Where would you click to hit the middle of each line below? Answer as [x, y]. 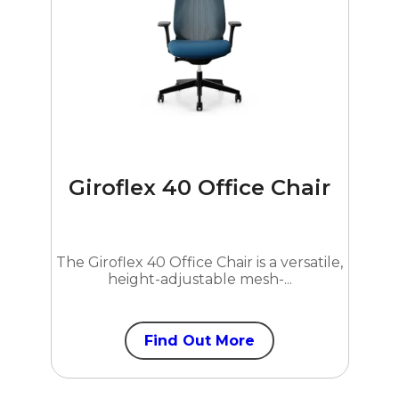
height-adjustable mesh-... [199, 279]
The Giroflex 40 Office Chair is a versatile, [199, 262]
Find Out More [199, 340]
